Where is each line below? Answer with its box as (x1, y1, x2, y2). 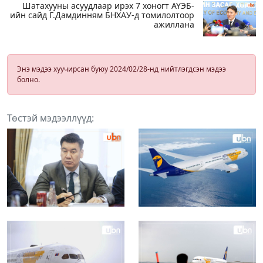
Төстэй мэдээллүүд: (7, 111, 94, 124)
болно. (17, 74, 40, 85)
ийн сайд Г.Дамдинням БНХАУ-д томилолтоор (10, 9, 194, 21)
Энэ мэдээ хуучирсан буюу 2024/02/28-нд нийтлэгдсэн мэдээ (17, 63, 226, 74)
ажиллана (154, 18, 194, 30)
